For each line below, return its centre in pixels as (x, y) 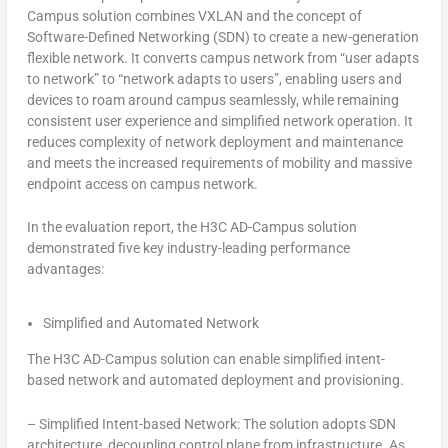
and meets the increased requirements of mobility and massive (219, 162)
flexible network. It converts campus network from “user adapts (222, 57)
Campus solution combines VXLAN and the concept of (194, 15)
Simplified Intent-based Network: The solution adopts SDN (217, 423)
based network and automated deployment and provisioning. (215, 380)
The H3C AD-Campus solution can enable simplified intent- (205, 359)
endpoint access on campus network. (142, 183)
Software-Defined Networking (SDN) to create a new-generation (222, 36)
